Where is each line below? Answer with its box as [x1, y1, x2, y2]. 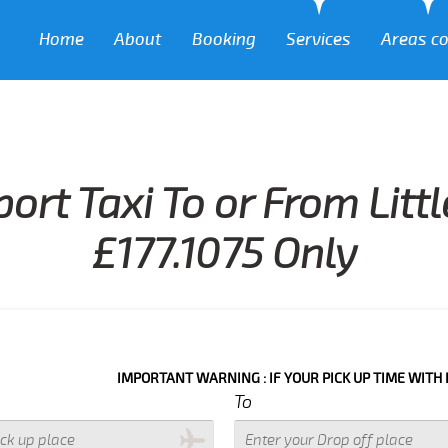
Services [286, 29, 351, 50]
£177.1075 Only [91, 229, 357, 280]
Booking [192, 29, 256, 50]
